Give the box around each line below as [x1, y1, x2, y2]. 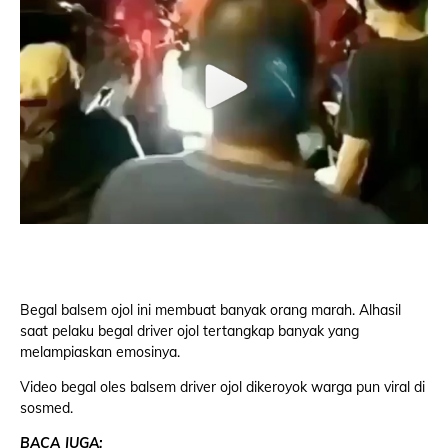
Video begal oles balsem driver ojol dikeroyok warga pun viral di [20, 378, 425, 396]
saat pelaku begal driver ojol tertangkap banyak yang [20, 322, 359, 340]
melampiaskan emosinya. [20, 343, 180, 361]
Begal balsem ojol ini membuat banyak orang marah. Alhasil [20, 301, 401, 319]
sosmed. [20, 399, 73, 417]
